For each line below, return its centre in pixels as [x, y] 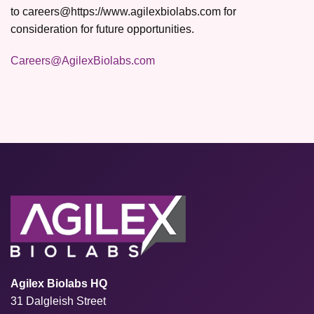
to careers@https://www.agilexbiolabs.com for [123, 12]
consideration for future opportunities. [102, 29]
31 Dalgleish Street [58, 301]
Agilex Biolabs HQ [59, 283]
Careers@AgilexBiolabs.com [83, 61]
